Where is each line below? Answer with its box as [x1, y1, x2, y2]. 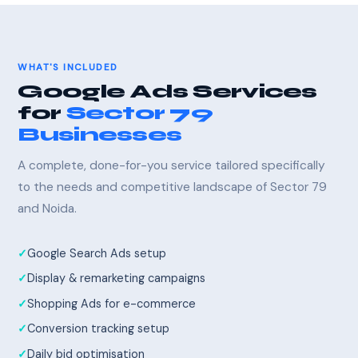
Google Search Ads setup [27, 246, 167, 261]
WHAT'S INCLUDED [18, 61, 118, 74]
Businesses [18, 123, 182, 147]
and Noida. [18, 201, 78, 217]
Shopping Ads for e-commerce [27, 296, 197, 311]
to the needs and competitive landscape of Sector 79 [18, 179, 328, 196]
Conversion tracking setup [27, 321, 170, 336]
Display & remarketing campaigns [27, 271, 206, 286]
